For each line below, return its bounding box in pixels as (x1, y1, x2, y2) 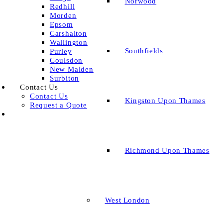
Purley (49, 47, 72, 55)
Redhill (49, 2, 75, 10)
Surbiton (49, 74, 80, 82)
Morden (49, 11, 77, 19)
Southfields (124, 47, 163, 55)
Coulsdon (49, 56, 83, 64)
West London (105, 196, 150, 205)
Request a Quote (29, 101, 87, 109)
